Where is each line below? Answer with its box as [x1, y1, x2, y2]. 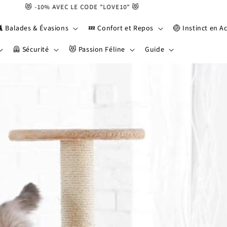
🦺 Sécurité [13, 45, 49, 55]
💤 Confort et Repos [88, 23, 154, 33]
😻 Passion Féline [68, 45, 126, 55]
